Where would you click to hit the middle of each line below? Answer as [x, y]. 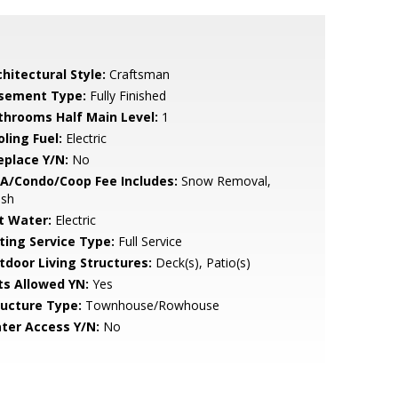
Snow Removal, [224, 181]
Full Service [148, 241]
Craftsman [137, 74]
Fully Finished [126, 96]
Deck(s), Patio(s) [201, 263]
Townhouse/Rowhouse [150, 305]
